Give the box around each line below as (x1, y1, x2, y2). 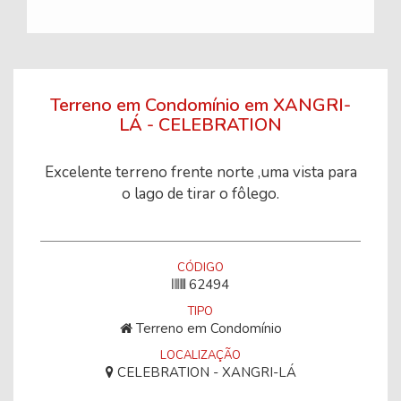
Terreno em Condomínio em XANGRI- (50, 93, 351, 118)
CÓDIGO (177, 260, 224, 277)
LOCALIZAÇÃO (160, 347, 241, 364)
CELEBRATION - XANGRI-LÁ (113, 363, 296, 382)
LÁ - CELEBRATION (119, 113, 282, 138)
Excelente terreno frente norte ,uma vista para (44, 162, 357, 183)
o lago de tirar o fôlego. (122, 183, 279, 205)
